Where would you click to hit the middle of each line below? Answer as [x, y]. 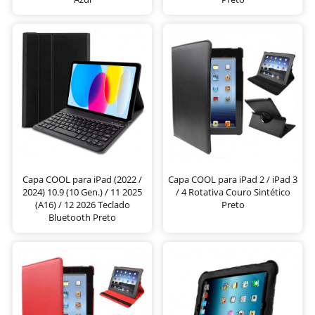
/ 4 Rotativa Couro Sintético [233, 192]
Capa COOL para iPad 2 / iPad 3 [233, 179]
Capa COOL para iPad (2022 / [82, 179]
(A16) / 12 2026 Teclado [82, 204]
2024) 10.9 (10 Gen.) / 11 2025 [82, 192]
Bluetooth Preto [82, 217]
